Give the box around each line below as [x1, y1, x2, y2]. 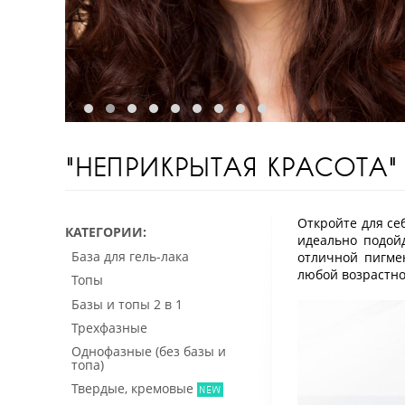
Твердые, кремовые [71, 380, 193, 398]
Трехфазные [71, 318, 147, 336]
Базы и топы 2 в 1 [71, 295, 183, 313]
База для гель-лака [71, 248, 189, 266]
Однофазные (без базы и [71, 343, 226, 360]
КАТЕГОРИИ [65, 222, 143, 240]
